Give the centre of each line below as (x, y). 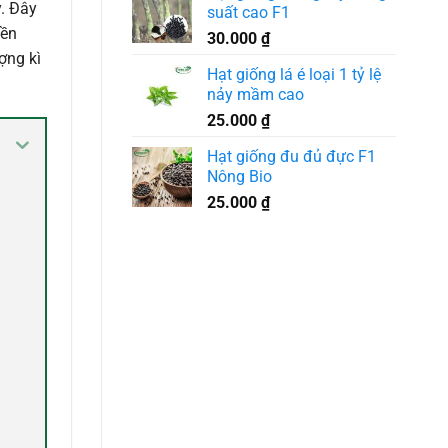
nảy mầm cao (255, 94)
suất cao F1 (248, 12)
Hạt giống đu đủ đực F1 (291, 156)
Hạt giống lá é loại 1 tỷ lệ (294, 74)
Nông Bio (239, 176)
